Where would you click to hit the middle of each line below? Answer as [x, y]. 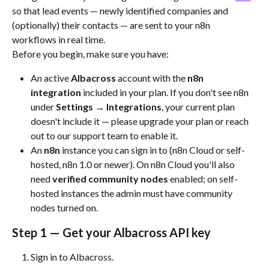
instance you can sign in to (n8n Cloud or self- [153, 150]
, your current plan [199, 107]
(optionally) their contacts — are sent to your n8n [112, 25]
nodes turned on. [64, 208]
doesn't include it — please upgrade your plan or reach [141, 121]
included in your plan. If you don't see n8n [166, 92]
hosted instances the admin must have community [132, 193]
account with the [152, 78]
